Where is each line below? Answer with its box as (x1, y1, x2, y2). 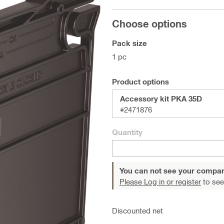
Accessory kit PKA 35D (120, 94, 202, 103)
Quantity (112, 127, 142, 136)
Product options (112, 77, 169, 86)
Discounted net (112, 206, 163, 215)
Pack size (112, 38, 147, 47)
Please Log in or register (119, 177, 201, 186)
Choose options (112, 17, 187, 29)
